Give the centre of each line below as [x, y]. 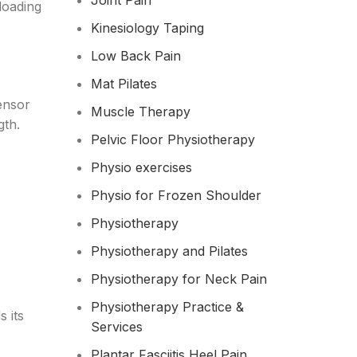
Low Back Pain [135, 56]
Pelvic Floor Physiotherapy [173, 139]
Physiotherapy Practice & [167, 307]
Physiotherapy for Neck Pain [178, 279]
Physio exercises [141, 167]
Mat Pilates [124, 84]
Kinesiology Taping [147, 28]
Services [116, 327]
